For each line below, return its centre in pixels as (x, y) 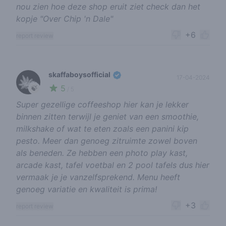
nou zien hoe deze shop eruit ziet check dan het (108, 6)
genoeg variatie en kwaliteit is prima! (87, 189)
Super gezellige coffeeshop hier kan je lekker (102, 105)
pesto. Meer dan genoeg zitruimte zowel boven (107, 141)
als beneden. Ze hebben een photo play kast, (102, 153)
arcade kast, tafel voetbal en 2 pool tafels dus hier (113, 165)
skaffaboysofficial (80, 74)
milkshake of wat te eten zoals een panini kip (102, 129)
